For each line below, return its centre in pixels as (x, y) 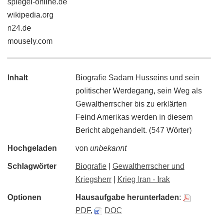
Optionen (24, 197)
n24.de (19, 28)
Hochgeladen (32, 148)
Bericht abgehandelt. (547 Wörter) (134, 130)
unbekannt (108, 148)
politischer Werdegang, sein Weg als (139, 91)
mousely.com (30, 41)
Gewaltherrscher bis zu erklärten (131, 104)
